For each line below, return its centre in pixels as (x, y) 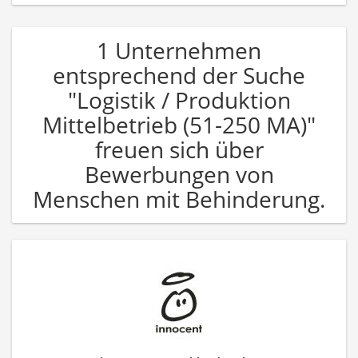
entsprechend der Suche (179, 75)
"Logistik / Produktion (179, 99)
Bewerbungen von (179, 174)
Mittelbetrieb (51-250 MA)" (179, 124)
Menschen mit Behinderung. (179, 199)
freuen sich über (179, 149)
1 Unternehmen (179, 50)
